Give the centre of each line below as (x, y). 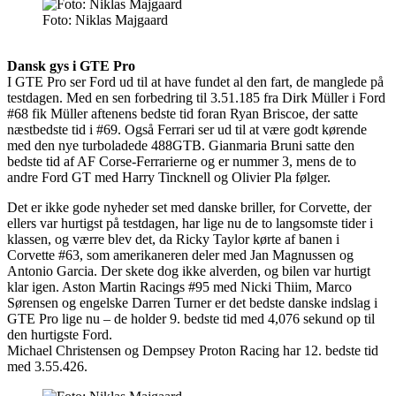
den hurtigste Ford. (60, 334)
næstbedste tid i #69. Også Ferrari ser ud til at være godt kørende (187, 129)
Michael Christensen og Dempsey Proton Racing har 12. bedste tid (193, 350)
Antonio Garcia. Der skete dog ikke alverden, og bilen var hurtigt (189, 270)
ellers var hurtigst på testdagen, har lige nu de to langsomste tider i (190, 223)
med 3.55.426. (47, 366)
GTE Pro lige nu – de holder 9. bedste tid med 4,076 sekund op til (191, 318)
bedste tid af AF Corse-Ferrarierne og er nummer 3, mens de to (182, 161)
